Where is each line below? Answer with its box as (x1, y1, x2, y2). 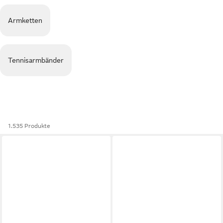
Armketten (8, 16, 42, 24)
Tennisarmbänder (8, 56, 64, 64)
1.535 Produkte (8, 122, 50, 129)
